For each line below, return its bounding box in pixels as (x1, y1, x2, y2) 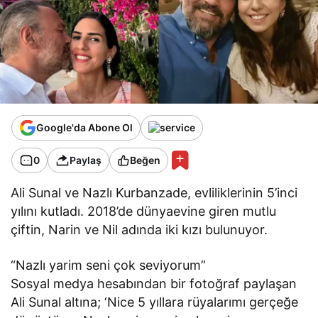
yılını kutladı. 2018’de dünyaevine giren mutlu (11, 203, 277, 219)
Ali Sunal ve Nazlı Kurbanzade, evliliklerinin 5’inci (11, 185, 298, 200)
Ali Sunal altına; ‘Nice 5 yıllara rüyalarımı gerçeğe (11, 294, 299, 309)
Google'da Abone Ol (36, 121, 133, 134)
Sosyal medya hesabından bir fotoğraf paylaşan (11, 275, 297, 291)
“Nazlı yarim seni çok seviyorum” (11, 257, 207, 273)
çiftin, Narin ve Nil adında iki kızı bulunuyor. (11, 221, 268, 237)
